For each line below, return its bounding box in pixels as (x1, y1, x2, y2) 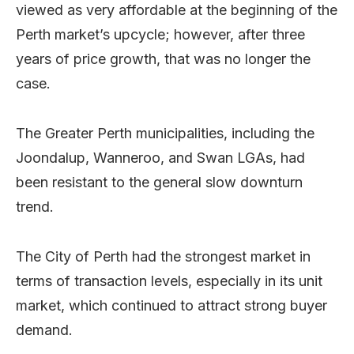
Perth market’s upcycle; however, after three (16, 25, 305, 43)
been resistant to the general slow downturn (16, 173, 303, 190)
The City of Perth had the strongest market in (16, 247, 311, 265)
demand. (16, 321, 73, 338)
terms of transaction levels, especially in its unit (16, 272, 322, 289)
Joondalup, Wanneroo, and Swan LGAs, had (16, 149, 305, 166)
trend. (16, 198, 54, 215)
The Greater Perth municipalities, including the (16, 124, 314, 141)
